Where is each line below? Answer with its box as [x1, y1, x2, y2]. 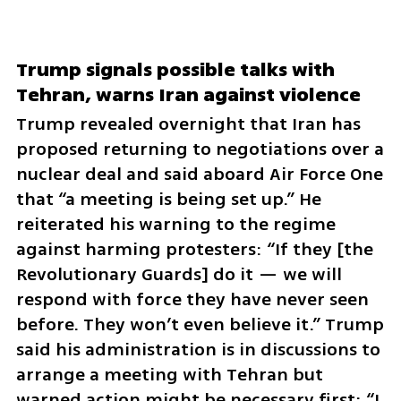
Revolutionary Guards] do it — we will [15, 261, 342, 288]
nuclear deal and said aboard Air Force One [15, 161, 383, 188]
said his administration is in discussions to [15, 337, 380, 363]
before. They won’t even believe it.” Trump [15, 311, 384, 338]
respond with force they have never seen [15, 286, 369, 313]
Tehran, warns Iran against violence [15, 81, 361, 110]
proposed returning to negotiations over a [15, 136, 384, 163]
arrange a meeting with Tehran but [15, 362, 323, 388]
